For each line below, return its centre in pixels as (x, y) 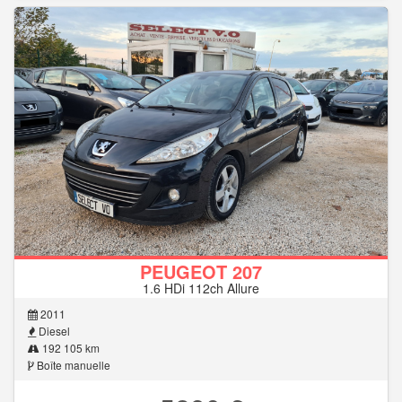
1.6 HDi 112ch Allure (201, 288)
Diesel (53, 331)
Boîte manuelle (72, 365)
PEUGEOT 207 (201, 272)
